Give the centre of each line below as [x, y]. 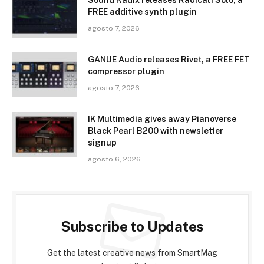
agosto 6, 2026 [114, 159]
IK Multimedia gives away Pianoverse [162, 119]
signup [102, 142]
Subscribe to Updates [132, 226]
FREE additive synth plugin [142, 11]
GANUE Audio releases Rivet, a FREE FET [169, 59]
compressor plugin [126, 71]
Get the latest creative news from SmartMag [132, 253]
